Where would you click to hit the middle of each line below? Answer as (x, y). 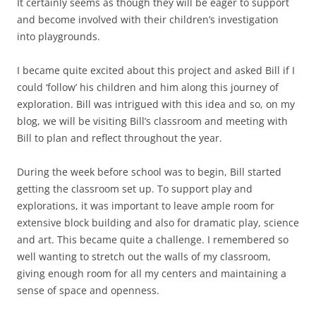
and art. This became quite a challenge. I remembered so (153, 239)
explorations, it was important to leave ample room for (146, 205)
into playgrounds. (59, 36)
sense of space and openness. (88, 290)
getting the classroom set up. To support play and (135, 188)
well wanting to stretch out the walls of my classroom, (144, 256)
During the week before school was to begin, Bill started (149, 171)
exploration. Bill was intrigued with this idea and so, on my (156, 104)
